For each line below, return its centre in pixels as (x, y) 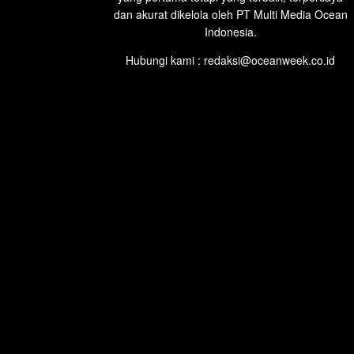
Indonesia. (230, 31)
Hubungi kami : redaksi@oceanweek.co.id (230, 60)
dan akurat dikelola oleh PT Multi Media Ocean (230, 14)
